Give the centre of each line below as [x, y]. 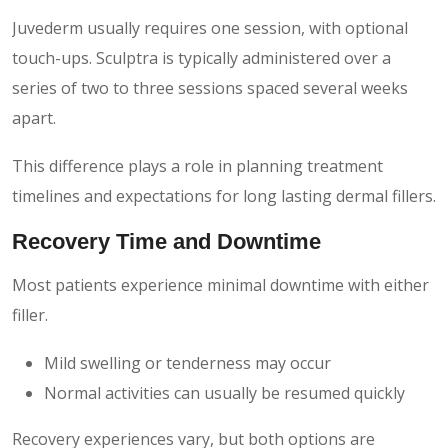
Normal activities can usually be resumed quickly [224, 392]
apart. [34, 117]
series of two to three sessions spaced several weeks [210, 87]
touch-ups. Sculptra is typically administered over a [201, 57]
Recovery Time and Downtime [166, 241]
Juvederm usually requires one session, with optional [210, 27]
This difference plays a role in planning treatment [197, 165]
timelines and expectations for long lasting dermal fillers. [224, 195]
